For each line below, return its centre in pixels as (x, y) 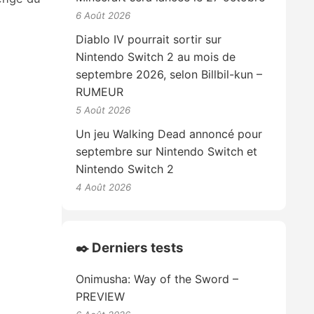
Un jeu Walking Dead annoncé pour (169, 134)
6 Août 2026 (103, 15)
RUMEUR (100, 91)
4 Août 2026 (104, 187)
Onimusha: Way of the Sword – (157, 279)
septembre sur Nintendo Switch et (167, 151)
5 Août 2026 (103, 110)
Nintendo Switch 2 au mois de (156, 56)
